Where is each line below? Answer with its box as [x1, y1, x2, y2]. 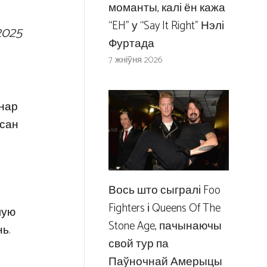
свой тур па [108, 235, 169, 254]
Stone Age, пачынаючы [108, 217, 222, 236]
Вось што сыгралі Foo [108, 181, 221, 200]
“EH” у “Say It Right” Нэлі [108, 17, 224, 36]
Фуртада [108, 35, 154, 54]
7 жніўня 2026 [108, 52, 163, 68]
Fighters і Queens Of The [108, 199, 221, 218]
